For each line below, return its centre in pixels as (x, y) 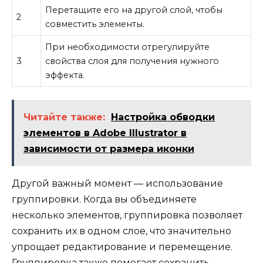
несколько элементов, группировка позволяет (127, 215)
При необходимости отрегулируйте (128, 47)
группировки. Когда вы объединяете (104, 200)
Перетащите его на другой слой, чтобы (134, 10)
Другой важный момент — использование (117, 184)
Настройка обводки (163, 117)
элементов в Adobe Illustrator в (105, 133)
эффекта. (65, 75)
